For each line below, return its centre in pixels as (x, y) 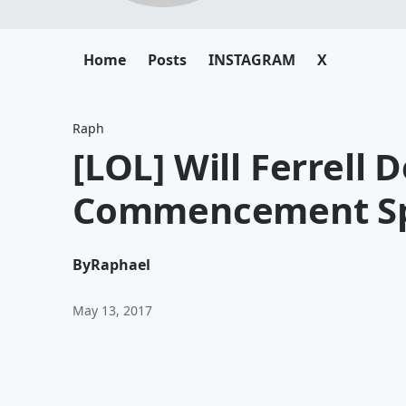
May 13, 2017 (112, 310)
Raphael (121, 265)
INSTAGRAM (252, 60)
